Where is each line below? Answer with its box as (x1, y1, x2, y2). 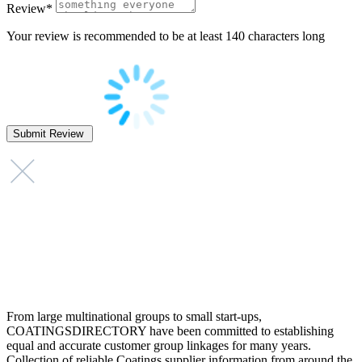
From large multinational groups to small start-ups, (6, 309, 262, 324)
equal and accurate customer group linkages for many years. (6, 339, 311, 353)
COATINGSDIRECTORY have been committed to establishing (6, 324, 334, 339)
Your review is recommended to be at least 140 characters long (6, 29, 325, 44)
